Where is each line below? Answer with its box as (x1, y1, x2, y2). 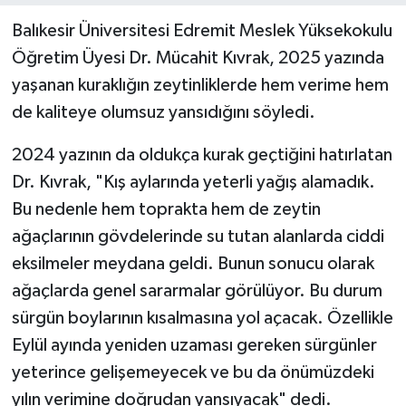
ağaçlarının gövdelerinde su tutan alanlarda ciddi (11, 227, 384, 246)
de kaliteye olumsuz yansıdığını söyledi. (11, 103, 315, 122)
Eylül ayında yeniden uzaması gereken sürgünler (11, 336, 377, 355)
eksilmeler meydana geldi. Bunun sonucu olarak (11, 255, 374, 274)
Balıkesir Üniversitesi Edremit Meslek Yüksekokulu (11, 22, 392, 41)
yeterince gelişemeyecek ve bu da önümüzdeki (11, 363, 374, 382)
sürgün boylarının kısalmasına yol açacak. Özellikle (11, 309, 393, 328)
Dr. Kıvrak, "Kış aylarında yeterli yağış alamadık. (11, 173, 375, 192)
